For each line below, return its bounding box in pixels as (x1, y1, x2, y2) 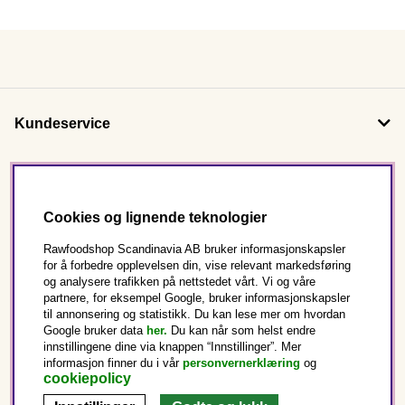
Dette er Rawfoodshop (14, 279, 168, 296)
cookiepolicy (43, 371, 131, 387)
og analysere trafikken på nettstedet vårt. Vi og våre (43, 275, 316, 289)
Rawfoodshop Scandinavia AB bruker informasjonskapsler (43, 242, 345, 257)
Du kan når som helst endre (167, 324, 316, 338)
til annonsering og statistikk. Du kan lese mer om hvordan (43, 307, 345, 322)
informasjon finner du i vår (43, 356, 183, 371)
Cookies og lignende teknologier (43, 210, 267, 226)
